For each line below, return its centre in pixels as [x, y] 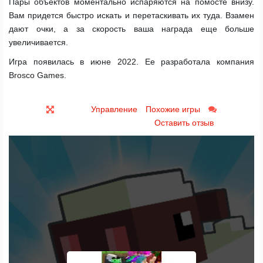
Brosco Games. [38, 75]
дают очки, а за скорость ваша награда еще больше [131, 29]
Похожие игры [173, 109]
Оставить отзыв [184, 123]
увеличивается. [38, 42]
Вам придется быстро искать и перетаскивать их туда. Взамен [131, 15]
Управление [114, 109]
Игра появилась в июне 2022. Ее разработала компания [131, 62]
